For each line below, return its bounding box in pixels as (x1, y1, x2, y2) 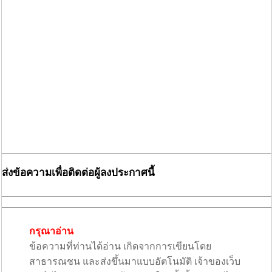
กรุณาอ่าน (29, 226, 73, 237)
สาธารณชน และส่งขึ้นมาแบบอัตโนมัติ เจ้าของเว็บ (29, 256, 240, 267)
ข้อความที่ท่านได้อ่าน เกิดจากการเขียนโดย (29, 241, 211, 252)
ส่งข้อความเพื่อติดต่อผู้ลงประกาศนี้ (2, 167, 155, 179)
